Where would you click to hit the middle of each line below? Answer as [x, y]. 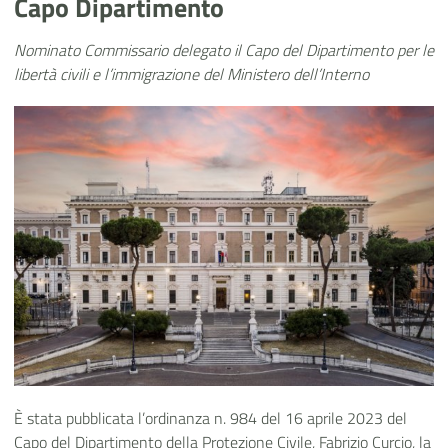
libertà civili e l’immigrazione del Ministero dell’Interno [191, 74]
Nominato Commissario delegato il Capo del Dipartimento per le [224, 50]
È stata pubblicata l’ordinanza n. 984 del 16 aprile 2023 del [210, 418]
